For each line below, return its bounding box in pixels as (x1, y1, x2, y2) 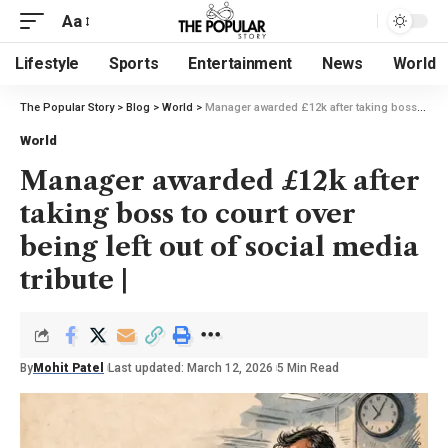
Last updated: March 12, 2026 (108, 361, 273, 375)
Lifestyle (15, 54, 80, 73)
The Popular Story (20, 101, 114, 114)
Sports (109, 54, 159, 73)
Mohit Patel (33, 361, 104, 375)
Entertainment (188, 54, 293, 73)
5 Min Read (277, 361, 339, 375)
